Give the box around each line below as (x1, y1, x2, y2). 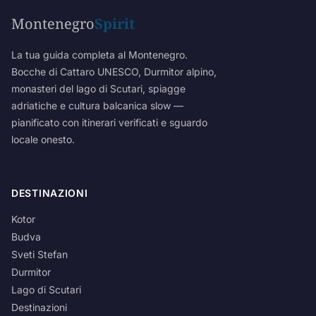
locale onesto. (11, 133, 75, 145)
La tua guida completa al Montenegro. (11, 49, 188, 61)
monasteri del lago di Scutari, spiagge (11, 83, 186, 95)
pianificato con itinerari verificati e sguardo (11, 116, 207, 128)
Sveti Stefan (11, 248, 68, 260)
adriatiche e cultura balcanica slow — (11, 99, 183, 111)
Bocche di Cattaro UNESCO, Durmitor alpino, (11, 66, 217, 78)
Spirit (95, 14, 135, 33)
